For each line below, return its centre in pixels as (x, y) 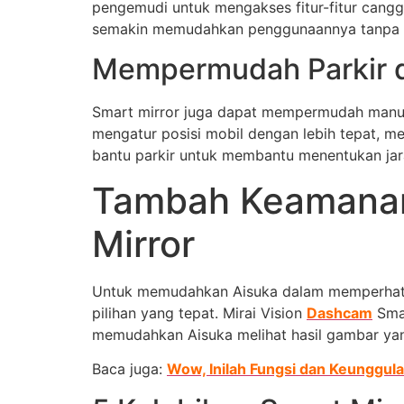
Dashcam (340, 312)
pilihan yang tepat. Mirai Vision (199, 312)
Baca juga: (129, 369)
